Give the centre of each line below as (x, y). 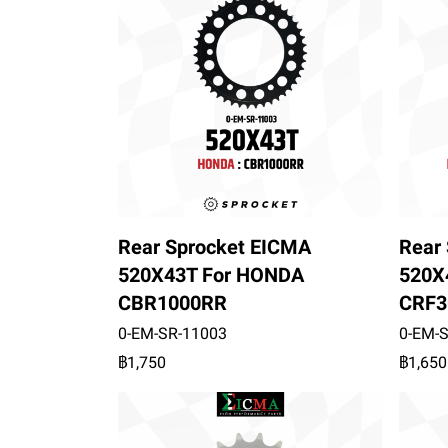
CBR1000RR (172, 302)
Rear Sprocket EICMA (214, 246)
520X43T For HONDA (211, 274)
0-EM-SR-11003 (172, 333)
